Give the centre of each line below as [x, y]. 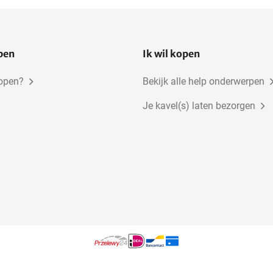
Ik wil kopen [171, 54]
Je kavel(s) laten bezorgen [199, 106]
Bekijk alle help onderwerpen [204, 82]
